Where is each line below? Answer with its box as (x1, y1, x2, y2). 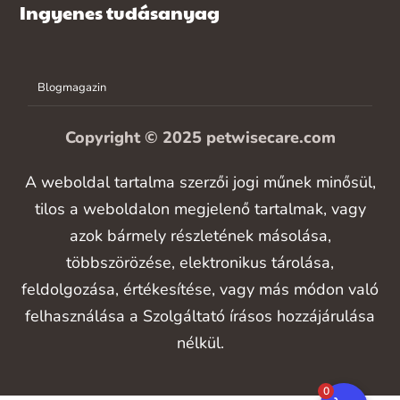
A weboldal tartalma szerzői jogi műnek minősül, (24, 171, 376, 193)
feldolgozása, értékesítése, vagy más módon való (21, 278, 379, 300)
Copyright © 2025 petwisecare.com (64, 126, 336, 148)
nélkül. (176, 331, 224, 354)
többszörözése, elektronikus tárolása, (66, 251, 334, 273)
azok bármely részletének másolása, (69, 224, 331, 246)
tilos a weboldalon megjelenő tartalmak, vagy (34, 197, 366, 220)
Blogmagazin (37, 79, 107, 96)
